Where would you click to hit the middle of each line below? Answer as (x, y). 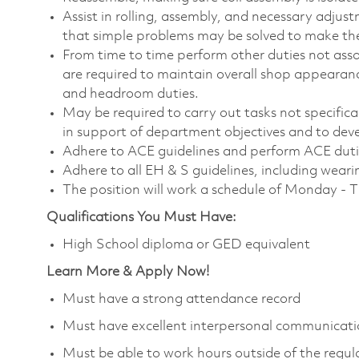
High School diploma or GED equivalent (186, 244)
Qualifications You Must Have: (141, 217)
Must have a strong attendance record (182, 299)
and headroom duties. (132, 94)
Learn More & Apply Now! (128, 272)
